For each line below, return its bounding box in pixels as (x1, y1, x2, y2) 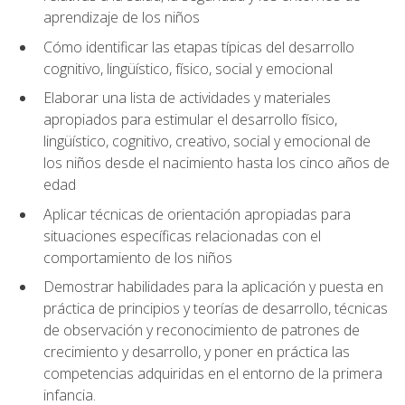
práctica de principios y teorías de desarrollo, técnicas (43, 298, 388, 319)
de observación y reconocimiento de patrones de (43, 320, 360, 341)
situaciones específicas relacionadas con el (43, 225, 321, 246)
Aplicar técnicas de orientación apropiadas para (43, 203, 351, 224)
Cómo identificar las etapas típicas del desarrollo (43, 36, 354, 57)
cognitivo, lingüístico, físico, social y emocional (43, 58, 333, 79)
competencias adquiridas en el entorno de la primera (43, 363, 382, 384)
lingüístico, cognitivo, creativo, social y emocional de (43, 131, 371, 152)
